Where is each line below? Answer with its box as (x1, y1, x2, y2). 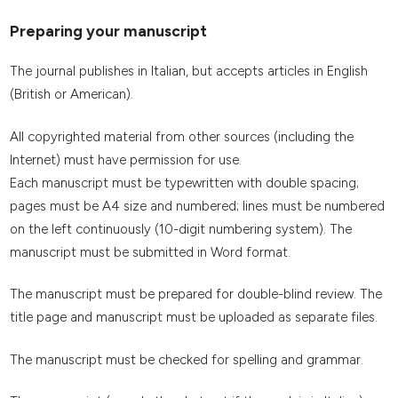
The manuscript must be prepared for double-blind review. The (9, 286, 382, 303)
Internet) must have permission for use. (9, 151, 242, 168)
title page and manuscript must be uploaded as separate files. (9, 309, 378, 326)
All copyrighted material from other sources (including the (9, 128, 354, 145)
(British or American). (9, 86, 133, 103)
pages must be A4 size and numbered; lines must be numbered (9, 197, 385, 214)
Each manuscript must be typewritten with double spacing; (9, 174, 359, 191)
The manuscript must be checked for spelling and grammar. (9, 351, 363, 368)
